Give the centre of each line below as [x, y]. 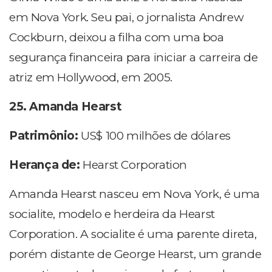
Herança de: [46, 165]
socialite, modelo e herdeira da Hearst [112, 214]
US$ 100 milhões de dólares [156, 136]
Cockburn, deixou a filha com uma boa [117, 38]
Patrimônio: [45, 136]
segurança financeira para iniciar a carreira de [134, 58]
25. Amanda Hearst [66, 107]
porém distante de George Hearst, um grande [135, 254]
